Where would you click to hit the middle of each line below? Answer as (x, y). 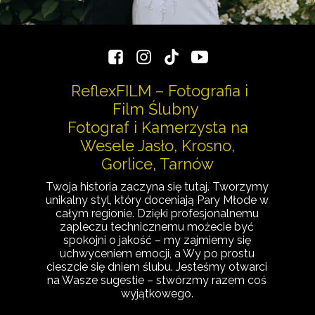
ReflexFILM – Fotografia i (157, 91)
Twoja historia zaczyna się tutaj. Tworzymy (157, 187)
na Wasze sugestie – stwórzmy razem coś (157, 280)
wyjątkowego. (157, 294)
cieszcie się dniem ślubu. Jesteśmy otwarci (157, 267)
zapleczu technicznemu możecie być (157, 227)
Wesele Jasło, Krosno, (157, 146)
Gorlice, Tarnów (157, 164)
